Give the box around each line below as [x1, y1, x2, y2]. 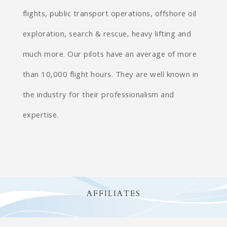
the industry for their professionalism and [22, 89, 174, 102]
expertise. [22, 109, 59, 123]
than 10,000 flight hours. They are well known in [22, 69, 199, 82]
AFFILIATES [86, 188, 141, 199]
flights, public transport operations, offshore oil [22, 8, 197, 21]
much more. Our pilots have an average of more [22, 49, 197, 62]
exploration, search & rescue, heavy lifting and [22, 28, 192, 42]
